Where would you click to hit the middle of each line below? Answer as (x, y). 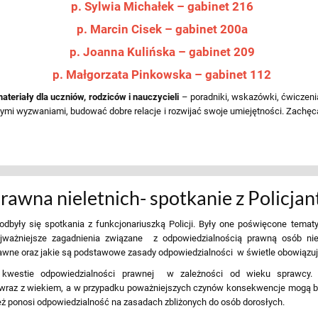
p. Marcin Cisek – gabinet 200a (162, 29)
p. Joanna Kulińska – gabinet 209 (162, 51)
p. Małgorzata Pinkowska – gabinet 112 (162, 74)
